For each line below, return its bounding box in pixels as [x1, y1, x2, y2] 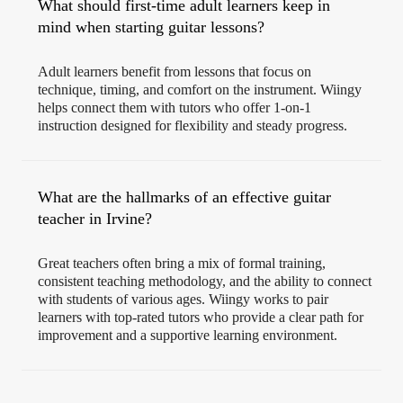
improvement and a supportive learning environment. [38, 327, 337, 344]
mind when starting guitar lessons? [38, 18, 264, 37]
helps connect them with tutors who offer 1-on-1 [38, 100, 311, 116]
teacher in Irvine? [38, 210, 152, 228]
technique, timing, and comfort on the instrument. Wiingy [38, 82, 362, 98]
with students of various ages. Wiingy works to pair [38, 291, 328, 308]
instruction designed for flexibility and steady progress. [38, 118, 347, 134]
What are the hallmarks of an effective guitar [38, 188, 331, 207]
